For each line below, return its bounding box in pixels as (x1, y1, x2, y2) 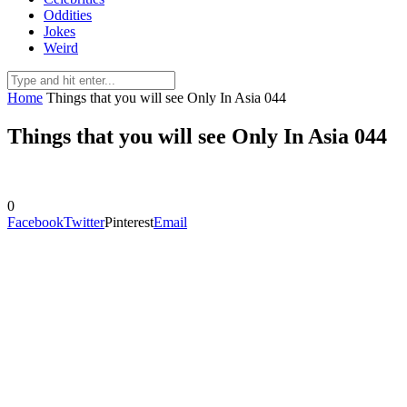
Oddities (44, 7, 92, 23)
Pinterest (104, 213, 154, 230)
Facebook (7, 213, 64, 230)
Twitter (64, 213, 104, 230)
